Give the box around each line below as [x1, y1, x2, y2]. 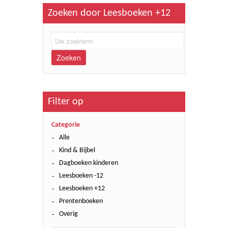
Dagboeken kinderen [59, 159, 118, 167]
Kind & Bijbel [59, 147, 95, 154]
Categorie [51, 121, 80, 129]
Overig [59, 210, 78, 218]
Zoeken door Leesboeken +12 [48, 8, 170, 18]
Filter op [48, 97, 83, 107]
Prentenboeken [59, 197, 103, 205]
